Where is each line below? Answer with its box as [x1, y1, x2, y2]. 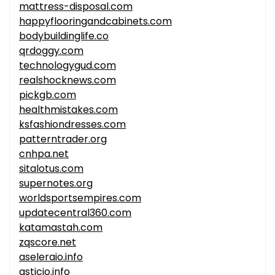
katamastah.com [19, 220, 103, 235]
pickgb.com [19, 88, 76, 103]
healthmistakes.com [19, 103, 118, 117]
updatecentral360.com [19, 206, 131, 220]
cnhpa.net [19, 147, 69, 161]
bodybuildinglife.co [19, 29, 109, 44]
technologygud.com [19, 58, 116, 73]
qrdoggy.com [19, 44, 83, 58]
